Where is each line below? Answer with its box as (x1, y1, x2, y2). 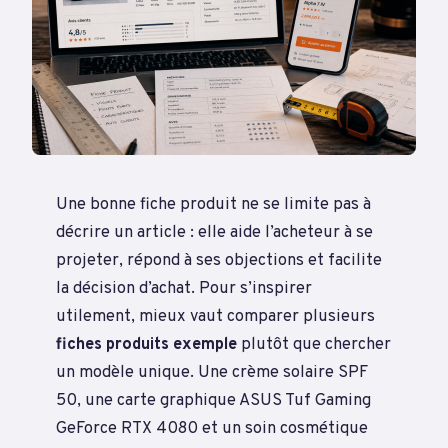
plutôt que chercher (237, 333, 391, 355)
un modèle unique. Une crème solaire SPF (56, 361, 368, 383)
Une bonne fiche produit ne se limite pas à (56, 193, 371, 215)
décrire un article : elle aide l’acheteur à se (56, 221, 373, 243)
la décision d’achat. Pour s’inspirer (56, 277, 312, 299)
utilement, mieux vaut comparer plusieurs (56, 305, 375, 327)
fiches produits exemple (56, 333, 237, 355)
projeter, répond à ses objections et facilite (56, 249, 382, 271)
